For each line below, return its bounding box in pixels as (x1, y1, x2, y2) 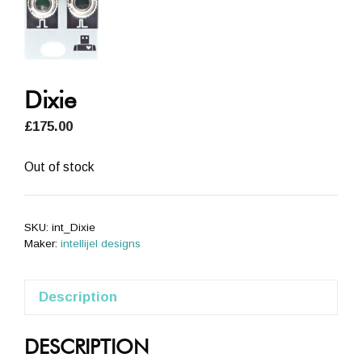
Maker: (24, 237, 61, 250)
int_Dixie (52, 221, 95, 234)
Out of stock (24, 159, 95, 174)
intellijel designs (61, 237, 141, 250)
